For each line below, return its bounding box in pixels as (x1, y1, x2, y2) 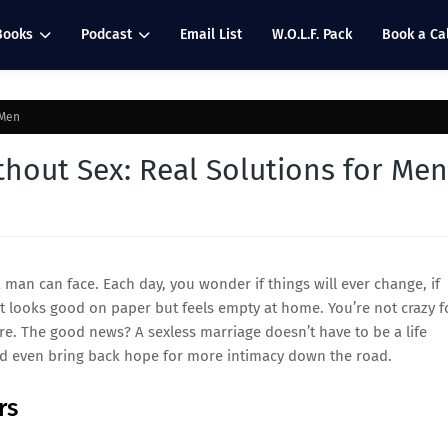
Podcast (80, 26, 132, 43)
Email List (179, 26, 242, 43)
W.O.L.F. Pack (271, 26, 352, 43)
